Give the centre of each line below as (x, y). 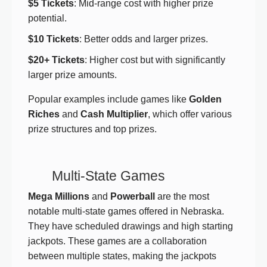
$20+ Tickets (56, 60)
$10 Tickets (54, 39)
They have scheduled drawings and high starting (131, 226)
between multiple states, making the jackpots (122, 256)
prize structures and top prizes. (92, 129)
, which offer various (190, 114)
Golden (205, 100)
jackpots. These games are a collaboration (117, 241)
